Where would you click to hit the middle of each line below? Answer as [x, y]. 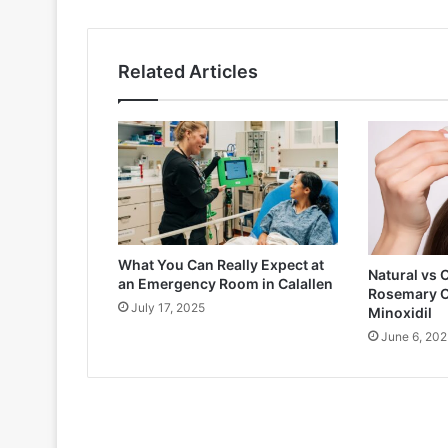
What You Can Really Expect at [221, 265]
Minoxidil [399, 312]
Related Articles [188, 71]
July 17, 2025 [168, 308]
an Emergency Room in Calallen [225, 284]
